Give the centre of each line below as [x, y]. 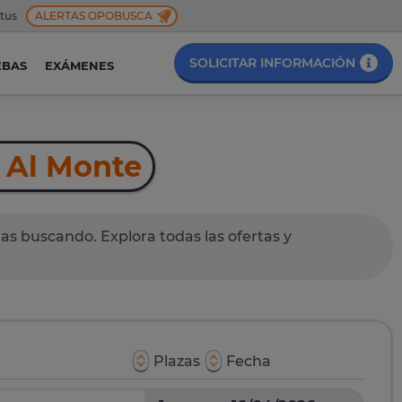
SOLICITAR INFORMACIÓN [272, 63]
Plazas [177, 362]
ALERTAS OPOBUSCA [94, 15]
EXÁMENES [79, 66]
